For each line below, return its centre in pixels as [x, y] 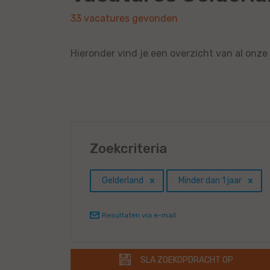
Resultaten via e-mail [139, 215]
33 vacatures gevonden [124, 19]
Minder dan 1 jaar [210, 181]
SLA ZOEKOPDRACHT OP [187, 260]
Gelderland [123, 181]
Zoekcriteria [128, 149]
